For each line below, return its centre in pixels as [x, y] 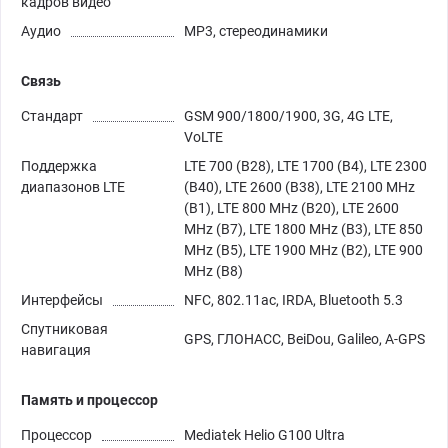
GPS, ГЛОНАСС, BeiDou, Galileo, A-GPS [304, 338]
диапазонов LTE [73, 186]
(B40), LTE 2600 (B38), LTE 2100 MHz [299, 186]
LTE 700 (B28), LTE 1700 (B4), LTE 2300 [305, 165]
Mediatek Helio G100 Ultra [264, 434]
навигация [56, 349]
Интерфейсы [62, 299]
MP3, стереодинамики [256, 30]
